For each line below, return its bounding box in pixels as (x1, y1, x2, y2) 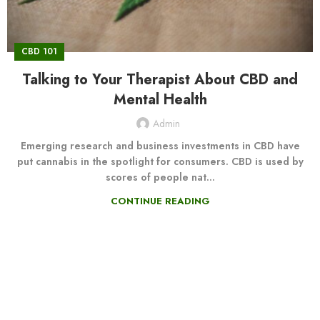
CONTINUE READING (110, 194, 210, 209)
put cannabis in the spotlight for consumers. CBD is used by (16, 154, 304, 169)
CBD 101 (21, 45, 57, 59)
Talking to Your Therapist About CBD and (22, 69, 298, 91)
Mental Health (113, 89, 207, 111)
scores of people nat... (105, 170, 215, 185)
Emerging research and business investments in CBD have (20, 139, 300, 154)
